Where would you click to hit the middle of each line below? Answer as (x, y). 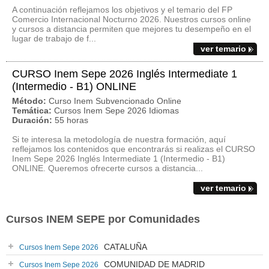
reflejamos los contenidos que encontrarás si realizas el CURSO (134, 149)
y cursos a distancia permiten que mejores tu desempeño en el (131, 29)
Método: (29, 101)
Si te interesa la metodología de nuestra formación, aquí (119, 139)
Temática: (32, 110)
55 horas (71, 120)
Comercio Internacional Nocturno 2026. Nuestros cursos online (131, 19)
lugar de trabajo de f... (54, 38)
